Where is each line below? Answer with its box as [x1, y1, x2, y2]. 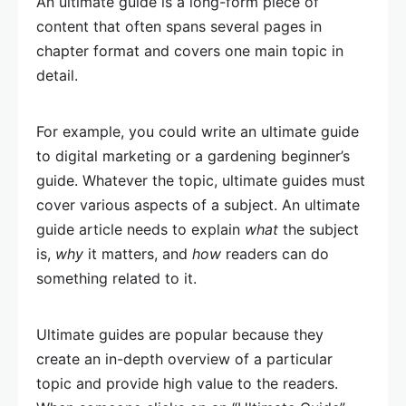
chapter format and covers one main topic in [36, 42, 343, 61]
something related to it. [36, 269, 197, 288]
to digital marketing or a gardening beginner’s [36, 147, 350, 166]
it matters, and [83, 245, 188, 264]
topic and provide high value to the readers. [36, 374, 338, 393]
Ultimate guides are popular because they [36, 325, 324, 344]
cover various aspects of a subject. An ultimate [36, 196, 360, 215]
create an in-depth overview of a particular [36, 350, 333, 369]
